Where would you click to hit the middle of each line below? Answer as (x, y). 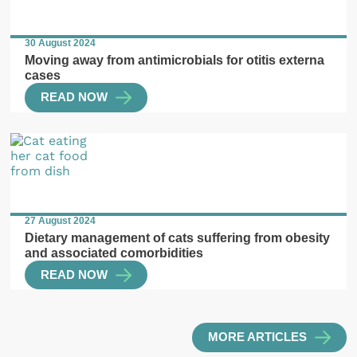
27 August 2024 (61, 221)
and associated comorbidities (114, 252)
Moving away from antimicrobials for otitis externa (175, 59)
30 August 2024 (61, 43)
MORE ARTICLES (257, 337)
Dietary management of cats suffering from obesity (178, 237)
